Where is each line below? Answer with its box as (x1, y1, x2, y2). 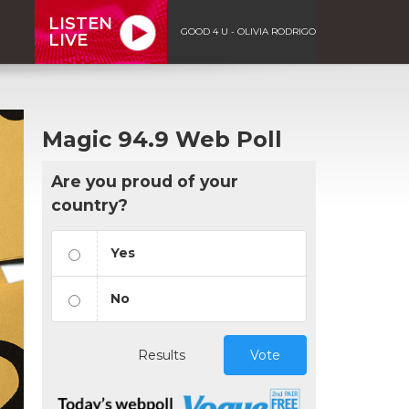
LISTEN (48, 13, 112, 34)
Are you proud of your (51, 171, 238, 191)
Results (138, 346, 185, 363)
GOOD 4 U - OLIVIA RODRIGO (181, 25, 316, 37)
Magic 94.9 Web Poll (42, 125, 282, 152)
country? (51, 194, 128, 215)
